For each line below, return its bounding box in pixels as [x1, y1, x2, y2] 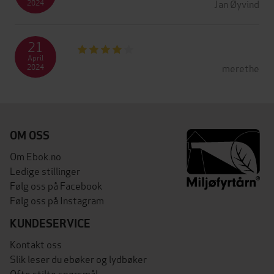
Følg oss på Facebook [10, 177, 102, 192]
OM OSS [10, 128, 50, 143]
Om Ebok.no [10, 148, 61, 163]
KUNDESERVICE [10, 216, 91, 231]
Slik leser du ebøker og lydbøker [10, 251, 147, 265]
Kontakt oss [10, 236, 62, 251]
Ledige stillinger [10, 163, 80, 177]
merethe [222, 60, 259, 75]
